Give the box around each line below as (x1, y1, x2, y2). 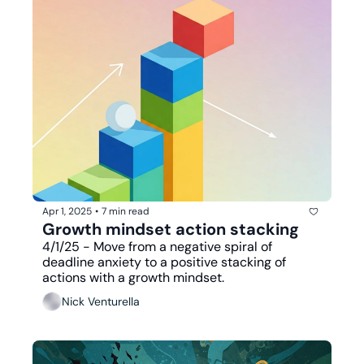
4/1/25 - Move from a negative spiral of (42, 237, 272, 255)
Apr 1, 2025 (42, 205, 92, 219)
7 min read (102, 205, 149, 219)
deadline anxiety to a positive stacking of (42, 253, 286, 271)
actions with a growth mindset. (42, 268, 224, 286)
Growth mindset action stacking (42, 218, 299, 240)
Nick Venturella (62, 294, 140, 310)
